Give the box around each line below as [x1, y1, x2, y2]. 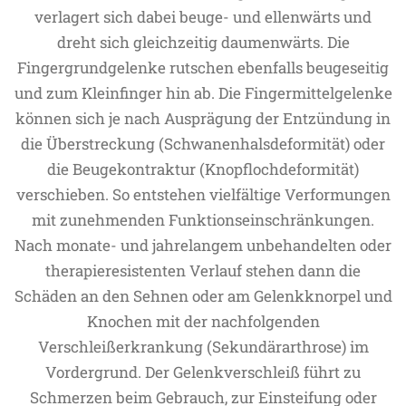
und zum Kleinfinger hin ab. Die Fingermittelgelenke [14, 82, 392, 103]
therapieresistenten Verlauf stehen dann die [45, 260, 361, 281]
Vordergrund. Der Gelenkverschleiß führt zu [45, 362, 361, 382]
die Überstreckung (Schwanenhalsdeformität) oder [21, 133, 385, 154]
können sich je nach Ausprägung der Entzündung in [15, 108, 391, 129]
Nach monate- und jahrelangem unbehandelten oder [14, 235, 391, 256]
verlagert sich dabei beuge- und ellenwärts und [34, 6, 372, 27]
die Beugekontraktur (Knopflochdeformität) [47, 159, 359, 179]
